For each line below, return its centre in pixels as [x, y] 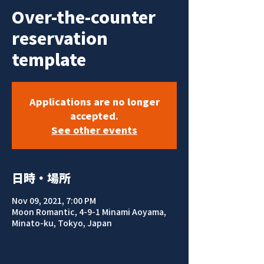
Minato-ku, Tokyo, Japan [62, 223]
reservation [60, 38]
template [49, 59]
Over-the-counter [84, 17]
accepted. [94, 115]
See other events [94, 130]
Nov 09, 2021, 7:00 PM [54, 200]
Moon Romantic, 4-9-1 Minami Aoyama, [89, 212]
